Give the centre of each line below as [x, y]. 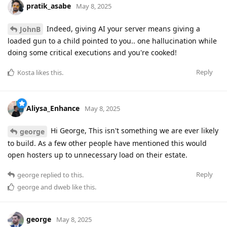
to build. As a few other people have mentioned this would [107, 143]
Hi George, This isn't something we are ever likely [134, 131]
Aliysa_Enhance [53, 108]
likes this [48, 73]
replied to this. [61, 175]
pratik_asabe [49, 6]
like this [83, 187]
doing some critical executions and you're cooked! [92, 53]
